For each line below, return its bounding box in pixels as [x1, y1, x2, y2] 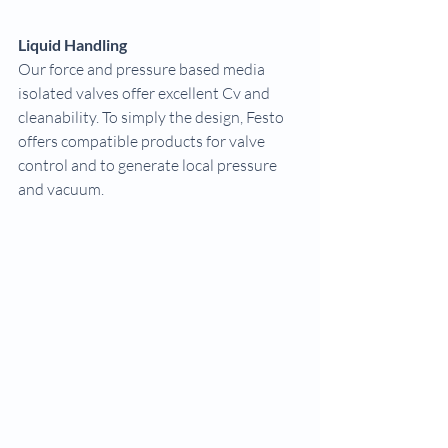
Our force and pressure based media [18, 59, 268, 79]
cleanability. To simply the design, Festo [18, 107, 287, 127]
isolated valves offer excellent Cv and [18, 83, 273, 103]
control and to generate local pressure [18, 155, 280, 175]
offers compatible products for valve [18, 131, 268, 151]
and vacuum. [18, 179, 104, 199]
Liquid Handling [18, 35, 127, 54]
